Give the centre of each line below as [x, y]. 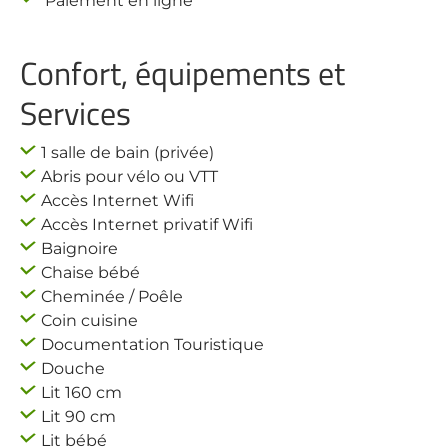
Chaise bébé [90, 272]
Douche [73, 368]
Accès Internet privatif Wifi [147, 224]
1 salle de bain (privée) [127, 152]
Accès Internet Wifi [117, 200]
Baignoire [79, 248]
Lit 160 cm [81, 392]
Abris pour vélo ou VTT [129, 176]
